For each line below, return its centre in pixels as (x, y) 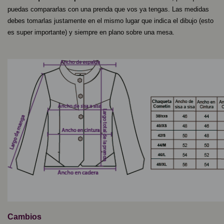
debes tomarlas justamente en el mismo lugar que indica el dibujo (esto (110, 20)
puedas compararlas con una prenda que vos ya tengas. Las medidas (108, 9)
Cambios (24, 216)
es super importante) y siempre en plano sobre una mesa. (91, 32)
